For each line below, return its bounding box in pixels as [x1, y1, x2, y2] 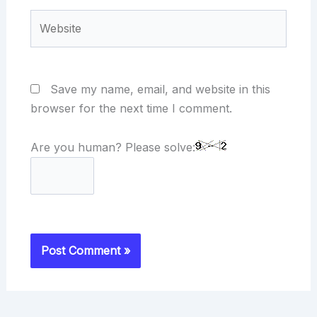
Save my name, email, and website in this [50, 81, 270, 96]
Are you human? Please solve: [30, 139, 195, 154]
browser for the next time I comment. [30, 100, 232, 115]
